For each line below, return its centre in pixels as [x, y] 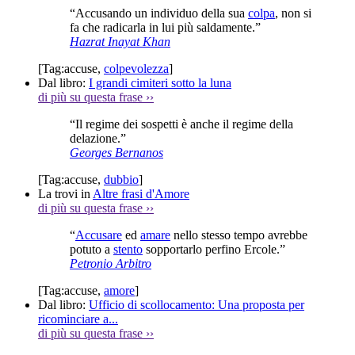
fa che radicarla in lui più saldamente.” [165, 27]
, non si [293, 13]
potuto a [92, 249]
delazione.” [98, 138]
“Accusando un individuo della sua [159, 13]
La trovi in [65, 193]
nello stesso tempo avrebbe [239, 235]
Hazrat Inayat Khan [120, 41]
